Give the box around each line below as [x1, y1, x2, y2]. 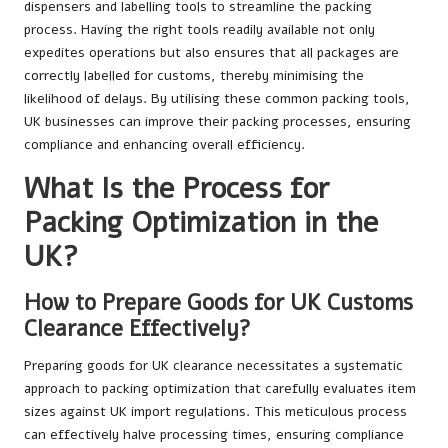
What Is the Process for [24, 169, 329, 209]
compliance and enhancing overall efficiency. [24, 135, 305, 155]
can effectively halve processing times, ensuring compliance [24, 425, 404, 445]
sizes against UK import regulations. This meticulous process [24, 402, 407, 422]
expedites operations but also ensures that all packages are [24, 43, 399, 63]
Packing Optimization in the [24, 203, 378, 243]
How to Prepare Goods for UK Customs [24, 287, 413, 319]
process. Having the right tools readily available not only [24, 20, 375, 40]
